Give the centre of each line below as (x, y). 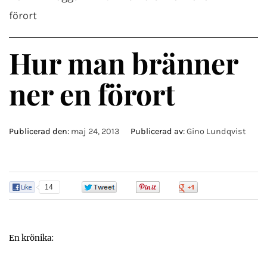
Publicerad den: (40, 131)
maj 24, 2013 (95, 131)
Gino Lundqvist (216, 131)
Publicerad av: (158, 131)
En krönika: (32, 238)
